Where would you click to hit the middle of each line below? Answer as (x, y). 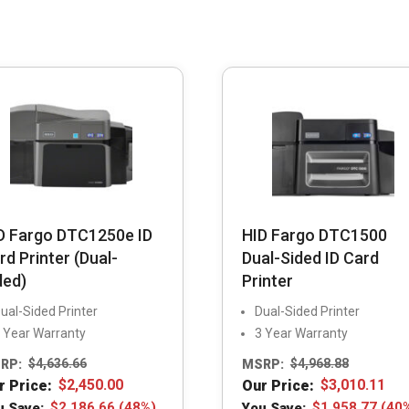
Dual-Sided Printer (307, 312)
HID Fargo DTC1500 (314, 236)
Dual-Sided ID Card (310, 258)
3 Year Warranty (301, 334)
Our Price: (278, 385)
